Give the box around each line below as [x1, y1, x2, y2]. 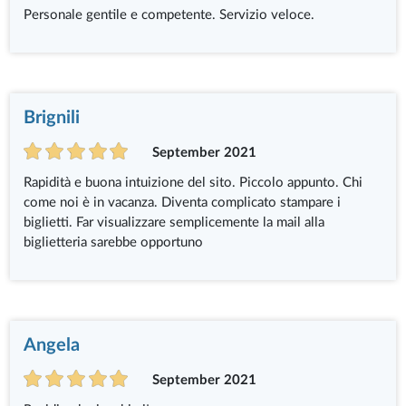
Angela [24, 336, 81, 355]
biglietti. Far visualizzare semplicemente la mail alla [24, 216, 325, 230]
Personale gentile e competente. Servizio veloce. [24, 8, 315, 23]
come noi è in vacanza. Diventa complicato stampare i [24, 196, 342, 210]
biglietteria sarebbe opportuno [24, 236, 204, 250]
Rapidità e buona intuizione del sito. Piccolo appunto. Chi [24, 176, 363, 190]
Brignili [24, 109, 81, 128]
